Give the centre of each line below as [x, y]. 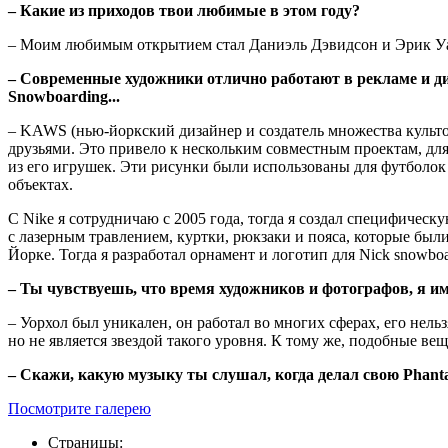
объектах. [40, 184]
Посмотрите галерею [79, 408]
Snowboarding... [64, 96]
